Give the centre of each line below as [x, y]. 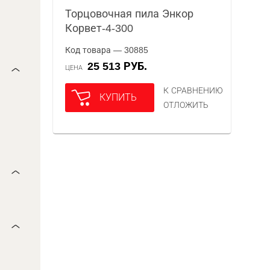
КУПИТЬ [118, 97]
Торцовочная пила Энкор [130, 14]
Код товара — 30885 [107, 50]
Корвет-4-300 [99, 28]
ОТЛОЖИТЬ [186, 105]
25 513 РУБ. [121, 66]
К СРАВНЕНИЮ [193, 90]
